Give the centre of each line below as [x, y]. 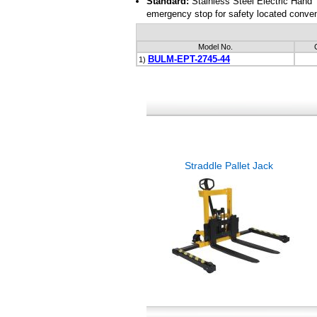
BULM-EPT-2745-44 [189, 59]
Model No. [215, 47]
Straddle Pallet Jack [229, 166]
